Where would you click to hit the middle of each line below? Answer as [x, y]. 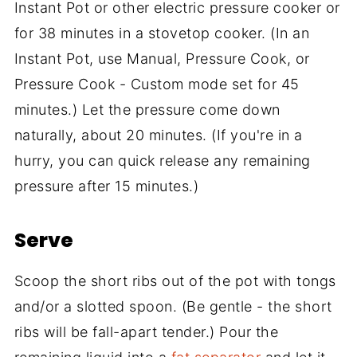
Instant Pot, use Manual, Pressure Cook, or [162, 59]
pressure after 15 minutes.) [106, 186]
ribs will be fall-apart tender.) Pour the [146, 332]
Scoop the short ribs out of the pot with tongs [175, 281]
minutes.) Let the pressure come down [147, 110]
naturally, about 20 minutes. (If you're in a [158, 135]
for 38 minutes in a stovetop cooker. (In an [162, 33]
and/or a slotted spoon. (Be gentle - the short [173, 307]
